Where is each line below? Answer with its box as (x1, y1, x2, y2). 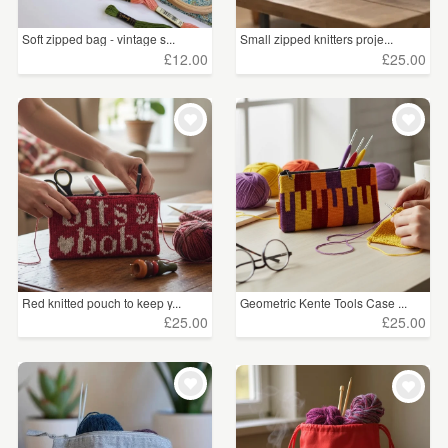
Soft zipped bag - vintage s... (22, 30, 175, 48)
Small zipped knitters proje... (240, 30, 394, 48)
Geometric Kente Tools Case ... (240, 293, 408, 311)
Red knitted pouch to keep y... (22, 293, 181, 311)
